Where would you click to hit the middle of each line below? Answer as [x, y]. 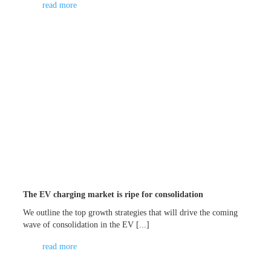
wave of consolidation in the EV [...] [87, 224]
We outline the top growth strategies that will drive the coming [131, 212]
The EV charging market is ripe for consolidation [113, 194]
